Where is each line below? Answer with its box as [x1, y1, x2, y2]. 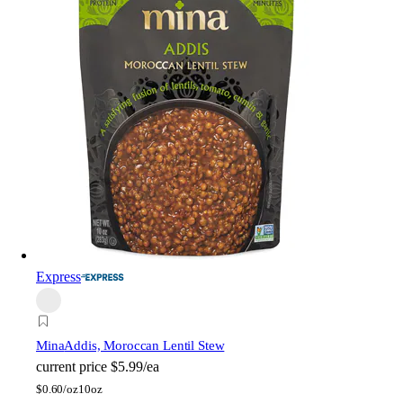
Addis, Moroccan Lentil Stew [64, 338, 225, 354]
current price [36, 359, 107, 375]
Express [36, 269, 81, 285]
